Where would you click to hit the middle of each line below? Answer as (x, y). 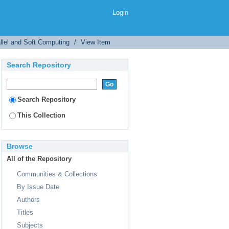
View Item (96, 42)
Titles (25, 212)
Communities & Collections (57, 174)
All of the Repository (39, 159)
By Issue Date (38, 187)
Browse (20, 146)
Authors (28, 200)
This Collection (41, 115)
